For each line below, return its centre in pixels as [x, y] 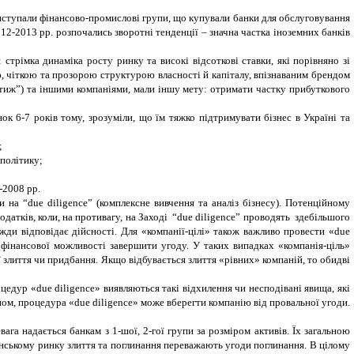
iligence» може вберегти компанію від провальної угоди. [224, 303]
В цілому [330, 345]
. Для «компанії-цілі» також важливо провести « [225, 232]
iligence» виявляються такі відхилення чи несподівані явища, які [205, 288]
